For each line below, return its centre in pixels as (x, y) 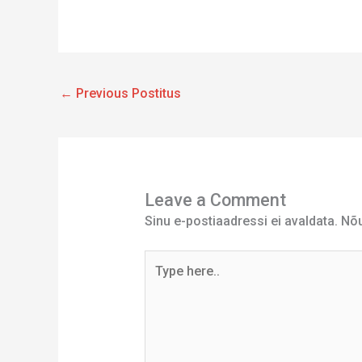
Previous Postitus (127, 93)
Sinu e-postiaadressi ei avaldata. (241, 221)
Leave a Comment (215, 200)
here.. (160, 280)
